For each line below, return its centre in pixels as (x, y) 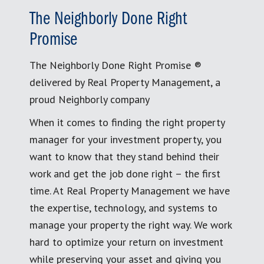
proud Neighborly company (90, 99)
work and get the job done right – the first (125, 173)
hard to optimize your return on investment (126, 242)
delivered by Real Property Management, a (125, 82)
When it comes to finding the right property (127, 122)
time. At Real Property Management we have (130, 190)
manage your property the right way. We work (131, 225)
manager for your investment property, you (126, 139)
